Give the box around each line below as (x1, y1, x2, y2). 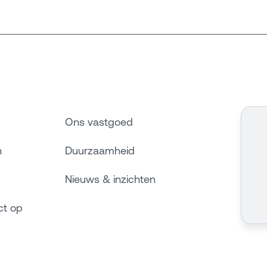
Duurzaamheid (65, 144, 135, 157)
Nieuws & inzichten (65, 173, 156, 186)
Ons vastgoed (65, 116, 133, 129)
